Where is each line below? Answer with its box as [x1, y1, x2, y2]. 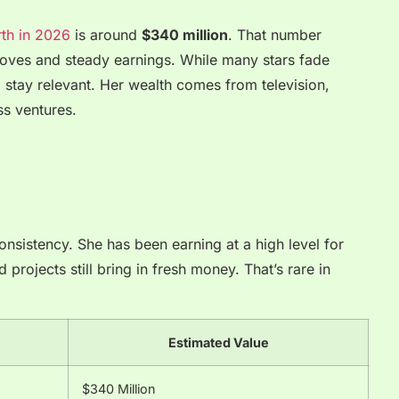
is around [70, 26, 142, 45]
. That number [228, 26, 322, 45]
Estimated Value [167, 335, 269, 351]
